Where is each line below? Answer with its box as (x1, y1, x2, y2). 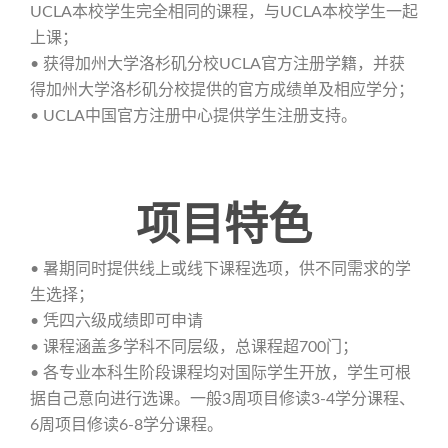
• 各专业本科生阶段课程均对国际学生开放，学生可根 (30, 365, 411, 382)
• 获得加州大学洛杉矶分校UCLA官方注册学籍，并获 (30, 56, 405, 73)
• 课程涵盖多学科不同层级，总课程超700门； (30, 339, 358, 356)
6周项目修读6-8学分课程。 (30, 417, 223, 434)
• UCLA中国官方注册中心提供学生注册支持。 (30, 108, 357, 125)
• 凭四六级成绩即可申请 (30, 313, 203, 330)
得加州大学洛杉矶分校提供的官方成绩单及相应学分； (30, 82, 414, 99)
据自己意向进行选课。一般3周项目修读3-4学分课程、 (30, 391, 415, 408)
